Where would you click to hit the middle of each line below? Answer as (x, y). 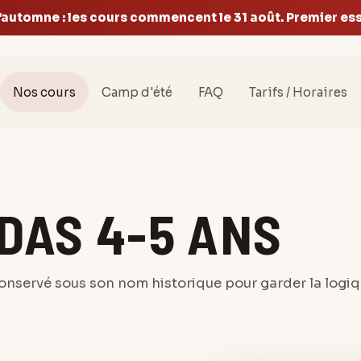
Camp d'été (137, 92)
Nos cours (45, 92)
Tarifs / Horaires (299, 92)
